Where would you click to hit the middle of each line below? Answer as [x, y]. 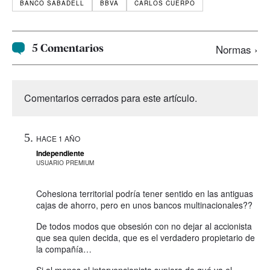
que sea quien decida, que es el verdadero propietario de [146, 238]
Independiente [60, 153]
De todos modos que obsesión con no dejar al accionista [144, 226]
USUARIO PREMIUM [65, 163]
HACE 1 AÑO [58, 139]
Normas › [237, 49]
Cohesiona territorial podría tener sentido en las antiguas [145, 194]
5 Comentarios [68, 48]
